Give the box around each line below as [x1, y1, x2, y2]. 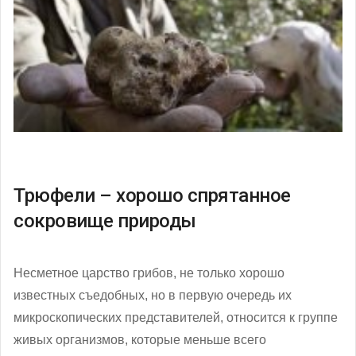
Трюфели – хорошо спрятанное [14, 184, 291, 207]
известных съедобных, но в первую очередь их [14, 288, 292, 303]
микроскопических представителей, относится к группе [14, 311, 338, 325]
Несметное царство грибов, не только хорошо [14, 266, 284, 281]
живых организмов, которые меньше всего [14, 333, 266, 347]
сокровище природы [14, 210, 196, 233]
